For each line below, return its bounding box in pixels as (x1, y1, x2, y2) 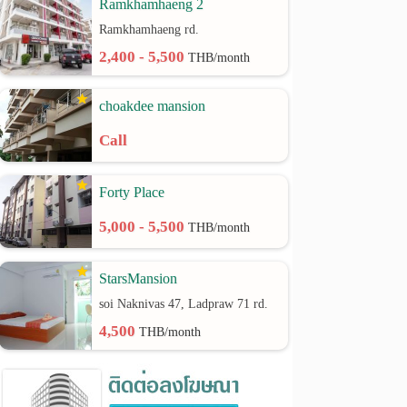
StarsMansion (99, 271, 178, 286)
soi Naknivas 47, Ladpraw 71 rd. (99, 297, 269, 311)
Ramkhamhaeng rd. (99, 23, 200, 36)
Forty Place (99, 184, 165, 200)
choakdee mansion (99, 98, 206, 114)
